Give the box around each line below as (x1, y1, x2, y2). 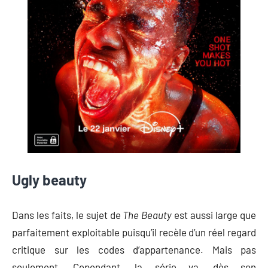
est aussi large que (172, 208, 257, 221)
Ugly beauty (12, 170, 87, 188)
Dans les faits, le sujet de (12, 208, 123, 221)
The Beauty (123, 208, 172, 221)
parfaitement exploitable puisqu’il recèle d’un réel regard (12, 226, 256, 238)
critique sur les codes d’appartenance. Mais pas (12, 243, 256, 255)
